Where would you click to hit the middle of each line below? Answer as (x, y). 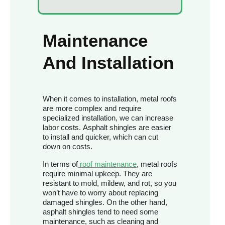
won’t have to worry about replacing (100, 193)
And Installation (108, 63)
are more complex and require (92, 108)
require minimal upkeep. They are (97, 174)
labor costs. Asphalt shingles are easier (107, 128)
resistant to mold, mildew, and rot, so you (109, 183)
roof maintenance (108, 164)
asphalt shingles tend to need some (100, 212)
